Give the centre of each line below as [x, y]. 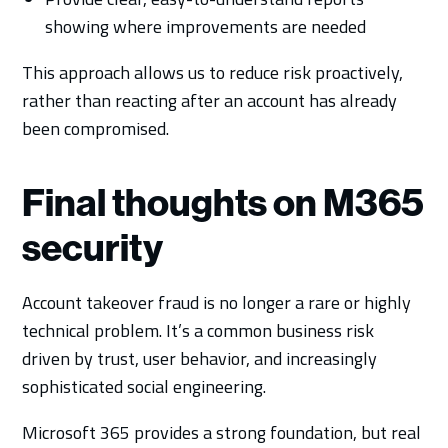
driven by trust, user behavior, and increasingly [200, 358]
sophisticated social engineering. [144, 386]
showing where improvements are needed [205, 26]
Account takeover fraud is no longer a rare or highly [217, 302]
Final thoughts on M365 [223, 202]
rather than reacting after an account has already [210, 100]
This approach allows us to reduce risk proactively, [213, 72]
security [93, 247]
